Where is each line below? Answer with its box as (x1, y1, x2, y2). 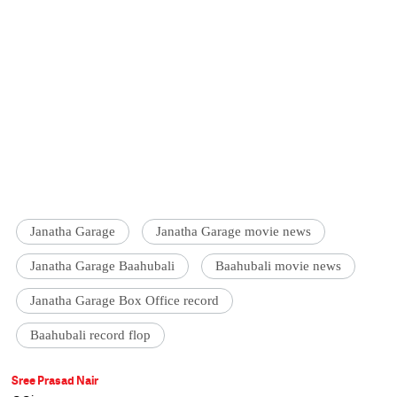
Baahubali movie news (215, 259, 342, 274)
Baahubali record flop (30, 328, 152, 343)
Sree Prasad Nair (12, 372, 99, 389)
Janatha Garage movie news (156, 224, 312, 239)
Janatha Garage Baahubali (30, 259, 175, 274)
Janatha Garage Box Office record (30, 293, 220, 308)
